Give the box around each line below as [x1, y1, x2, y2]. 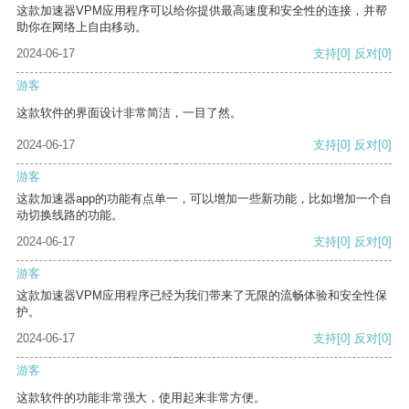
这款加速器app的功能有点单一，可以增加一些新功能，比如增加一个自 [16, 192, 392, 206]
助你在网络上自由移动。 [16, 20, 147, 35]
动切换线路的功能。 [16, 208, 123, 223]
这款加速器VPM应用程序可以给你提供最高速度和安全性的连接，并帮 [16, 4, 387, 18]
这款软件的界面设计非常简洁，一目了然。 [16, 106, 242, 121]
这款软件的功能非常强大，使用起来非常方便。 [16, 391, 266, 405]
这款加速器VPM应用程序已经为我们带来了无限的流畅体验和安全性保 [16, 288, 387, 303]
